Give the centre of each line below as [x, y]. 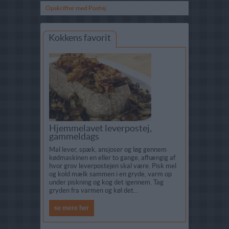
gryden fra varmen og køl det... [94, 191]
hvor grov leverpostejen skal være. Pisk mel [113, 166]
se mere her [72, 208]
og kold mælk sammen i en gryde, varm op [110, 174]
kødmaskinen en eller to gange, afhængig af [112, 158]
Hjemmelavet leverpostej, [100, 128]
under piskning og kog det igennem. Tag [106, 182]
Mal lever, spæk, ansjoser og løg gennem [108, 150]
